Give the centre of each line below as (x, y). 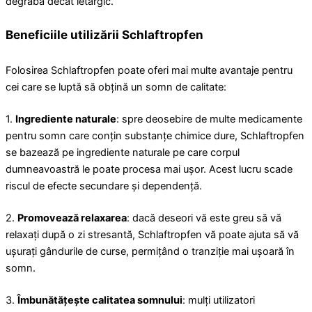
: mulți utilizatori (219, 300)
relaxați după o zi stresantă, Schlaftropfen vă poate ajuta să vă (152, 235)
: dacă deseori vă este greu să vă (204, 218)
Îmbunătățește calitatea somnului (100, 300)
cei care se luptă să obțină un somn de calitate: (116, 87)
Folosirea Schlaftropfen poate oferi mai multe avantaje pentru (149, 71)
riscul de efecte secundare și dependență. (104, 186)
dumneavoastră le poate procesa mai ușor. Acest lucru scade (149, 170)
